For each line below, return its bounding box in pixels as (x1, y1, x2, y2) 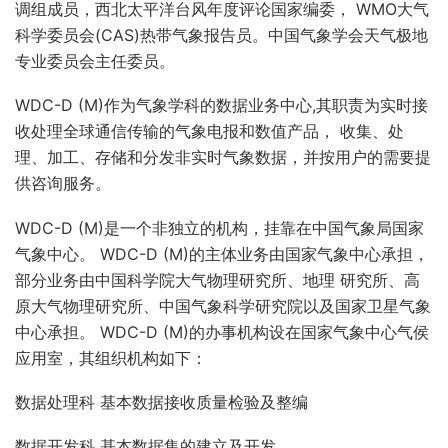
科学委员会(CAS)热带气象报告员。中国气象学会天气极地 (15, 24, 428, 45)
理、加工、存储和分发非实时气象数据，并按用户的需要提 (15, 147, 431, 168)
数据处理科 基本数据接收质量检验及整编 (15, 392, 308, 413)
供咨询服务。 (15, 173, 111, 194)
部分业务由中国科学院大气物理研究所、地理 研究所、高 (15, 269, 420, 290)
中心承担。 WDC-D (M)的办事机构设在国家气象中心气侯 (15, 321, 429, 342)
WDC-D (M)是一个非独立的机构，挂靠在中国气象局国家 (15, 217, 424, 238)
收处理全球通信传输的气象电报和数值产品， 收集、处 (15, 121, 404, 142)
